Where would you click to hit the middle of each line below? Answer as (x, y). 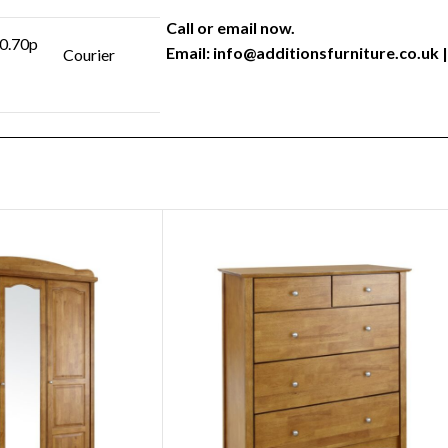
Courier (89, 54)
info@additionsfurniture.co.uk (326, 52)
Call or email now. (230, 27)
